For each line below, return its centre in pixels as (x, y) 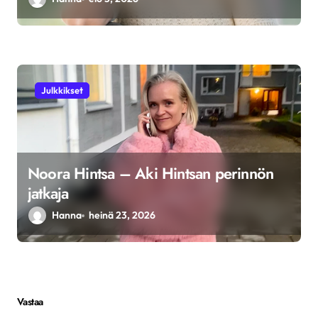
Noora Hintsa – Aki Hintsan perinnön (151, 174)
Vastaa (30, 302)
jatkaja (48, 193)
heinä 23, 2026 (122, 215)
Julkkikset (62, 91)
